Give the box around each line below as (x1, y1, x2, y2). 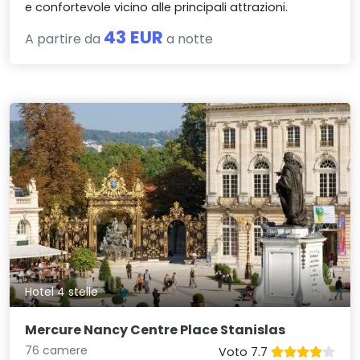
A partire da (25, 29, 104, 48)
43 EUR (104, 24, 164, 50)
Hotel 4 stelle (25, 284, 99, 301)
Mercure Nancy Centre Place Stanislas (25, 321, 286, 340)
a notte (163, 29, 214, 48)
